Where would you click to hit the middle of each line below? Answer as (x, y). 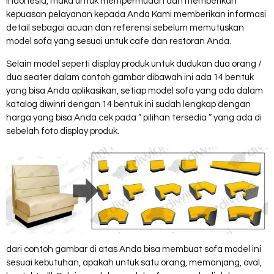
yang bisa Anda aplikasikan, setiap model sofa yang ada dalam (135, 91)
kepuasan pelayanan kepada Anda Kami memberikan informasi (136, 14)
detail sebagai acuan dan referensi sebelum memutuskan (125, 28)
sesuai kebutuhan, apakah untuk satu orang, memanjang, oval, (134, 262)
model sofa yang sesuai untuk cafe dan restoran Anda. (119, 41)
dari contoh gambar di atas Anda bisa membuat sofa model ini (134, 249)
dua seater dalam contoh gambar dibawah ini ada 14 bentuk (130, 77)
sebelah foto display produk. (63, 131)
